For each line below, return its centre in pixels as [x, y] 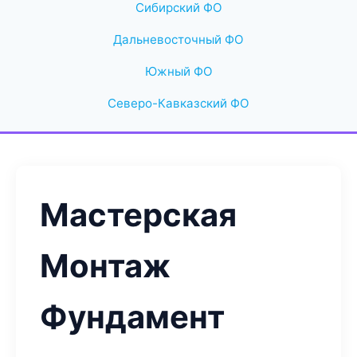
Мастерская [138, 215]
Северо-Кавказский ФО [178, 103]
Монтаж [105, 266]
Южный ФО [178, 71]
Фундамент [132, 317]
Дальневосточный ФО [178, 39]
